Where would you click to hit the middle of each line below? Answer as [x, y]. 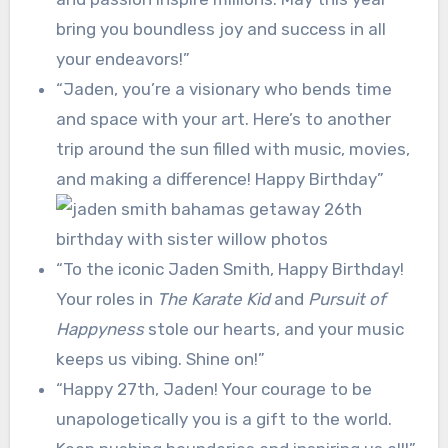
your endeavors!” [122, 58]
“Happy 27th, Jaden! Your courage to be [213, 388]
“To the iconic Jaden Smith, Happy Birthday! [229, 268]
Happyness [99, 328]
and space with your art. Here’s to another [223, 118]
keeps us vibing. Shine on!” [160, 358]
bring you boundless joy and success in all [220, 28]
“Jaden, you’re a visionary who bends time [223, 88]
